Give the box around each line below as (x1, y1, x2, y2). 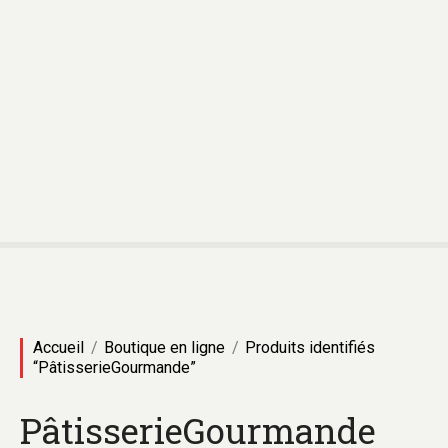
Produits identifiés (245, 338, 375, 357)
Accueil (33, 338, 84, 357)
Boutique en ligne (104, 338, 225, 357)
